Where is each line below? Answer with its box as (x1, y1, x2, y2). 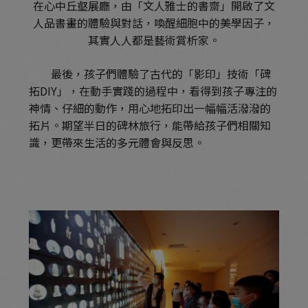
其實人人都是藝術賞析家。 (88, 32, 220, 49)
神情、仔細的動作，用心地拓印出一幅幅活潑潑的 (29, 100, 272, 117)
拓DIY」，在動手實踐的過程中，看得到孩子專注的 (29, 82, 278, 100)
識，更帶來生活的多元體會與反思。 (29, 134, 206, 151)
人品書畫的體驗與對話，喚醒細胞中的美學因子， (33, 14, 275, 32)
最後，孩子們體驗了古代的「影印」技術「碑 (29, 65, 272, 82)
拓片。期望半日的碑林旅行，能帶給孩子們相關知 (29, 117, 272, 134)
